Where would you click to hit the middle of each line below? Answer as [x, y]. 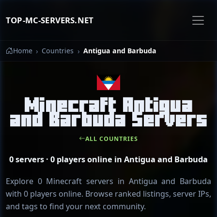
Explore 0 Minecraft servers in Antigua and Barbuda [108, 181]
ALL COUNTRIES [112, 139]
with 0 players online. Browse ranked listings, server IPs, [108, 194]
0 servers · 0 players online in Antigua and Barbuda [108, 159]
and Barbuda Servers [108, 119]
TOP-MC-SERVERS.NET [50, 20]
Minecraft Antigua [108, 105]
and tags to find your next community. [76, 206]
